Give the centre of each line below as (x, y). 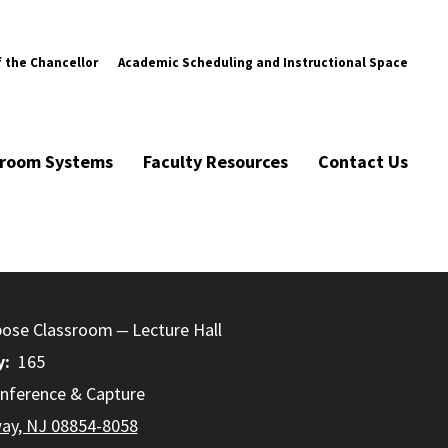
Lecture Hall (176, 329)
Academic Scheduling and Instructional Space (263, 62)
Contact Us (363, 161)
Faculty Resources (215, 161)
